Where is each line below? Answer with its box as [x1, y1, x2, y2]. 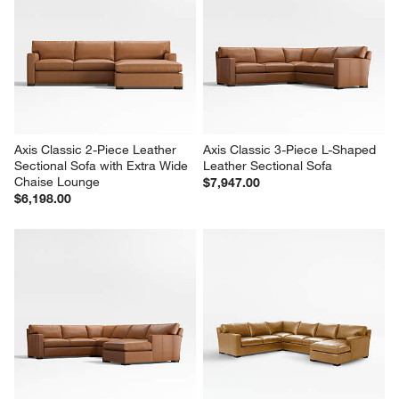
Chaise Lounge [14, 174, 101, 191]
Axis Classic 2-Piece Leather [14, 142, 181, 159]
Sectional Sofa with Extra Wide [14, 158, 192, 175]
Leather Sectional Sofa [203, 158, 332, 175]
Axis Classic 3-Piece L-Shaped [203, 142, 379, 159]
